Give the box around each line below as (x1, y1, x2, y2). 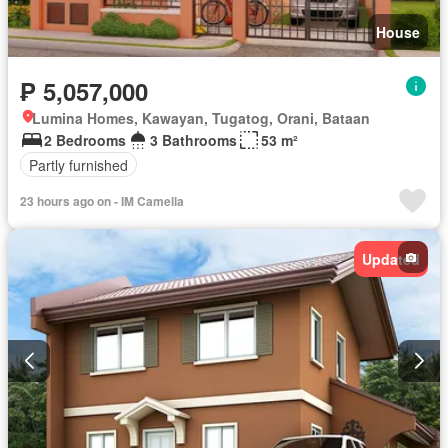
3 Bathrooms (150, 130, 237, 151)
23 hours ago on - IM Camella (20, 192, 184, 211)
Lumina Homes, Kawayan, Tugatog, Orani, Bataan (32, 108, 370, 129)
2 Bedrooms (44, 130, 126, 151)
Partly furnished (29, 154, 128, 175)
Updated (362, 249, 420, 270)
